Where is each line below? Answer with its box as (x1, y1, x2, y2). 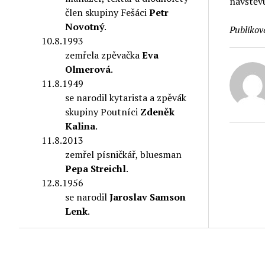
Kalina (65, 119, 96, 132)
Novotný (65, 20, 105, 33)
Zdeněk (140, 105, 175, 118)
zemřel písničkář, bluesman (65, 147, 182, 161)
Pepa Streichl (65, 161, 127, 175)
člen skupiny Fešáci (65, 5, 150, 19)
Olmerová (65, 62, 111, 76)
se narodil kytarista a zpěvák (65, 91, 187, 104)
